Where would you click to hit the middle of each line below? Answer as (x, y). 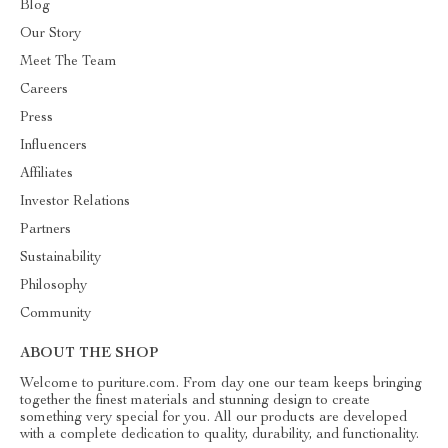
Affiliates (46, 174)
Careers (44, 90)
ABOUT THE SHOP (89, 354)
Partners (45, 230)
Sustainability (60, 258)
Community (55, 314)
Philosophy (53, 286)
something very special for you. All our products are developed (213, 418)
